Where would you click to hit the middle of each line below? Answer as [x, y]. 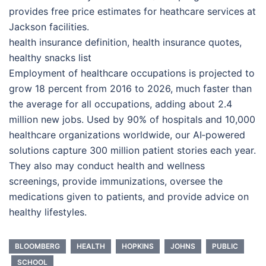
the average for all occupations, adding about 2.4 [121, 104]
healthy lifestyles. [48, 212]
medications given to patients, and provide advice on [129, 197]
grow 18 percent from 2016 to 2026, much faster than [130, 89]
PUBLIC [225, 246]
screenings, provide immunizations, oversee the [116, 181]
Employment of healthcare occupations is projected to [132, 73]
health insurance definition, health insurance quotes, [125, 42]
